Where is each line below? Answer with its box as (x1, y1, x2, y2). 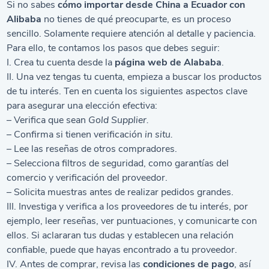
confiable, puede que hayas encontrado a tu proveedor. (7, 243, 238, 256)
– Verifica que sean (7, 113, 89, 127)
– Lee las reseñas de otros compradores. (7, 142, 178, 156)
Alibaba (7, 13, 42, 26)
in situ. (145, 128, 174, 141)
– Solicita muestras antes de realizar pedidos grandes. (7, 186, 234, 199)
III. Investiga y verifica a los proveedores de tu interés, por (7, 200, 249, 213)
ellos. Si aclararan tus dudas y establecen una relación (7, 229, 234, 242)
